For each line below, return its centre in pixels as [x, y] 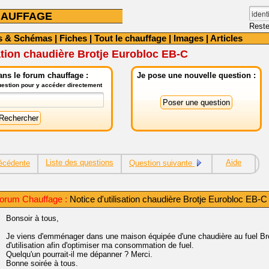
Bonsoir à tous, [32, 218]
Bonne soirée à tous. [42, 263]
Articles [226, 38]
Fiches [73, 38]
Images [189, 38]
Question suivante [162, 163]
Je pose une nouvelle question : [196, 75]
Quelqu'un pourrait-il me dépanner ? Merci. [79, 254]
